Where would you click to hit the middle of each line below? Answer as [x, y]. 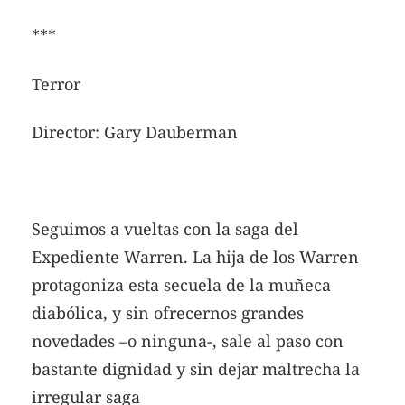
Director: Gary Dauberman [135, 132]
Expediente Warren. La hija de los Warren [195, 257]
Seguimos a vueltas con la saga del [165, 229]
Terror [56, 84]
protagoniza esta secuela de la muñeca [181, 285]
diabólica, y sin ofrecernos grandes [168, 313]
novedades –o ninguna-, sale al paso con [188, 341]
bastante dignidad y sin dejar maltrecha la [196, 369]
